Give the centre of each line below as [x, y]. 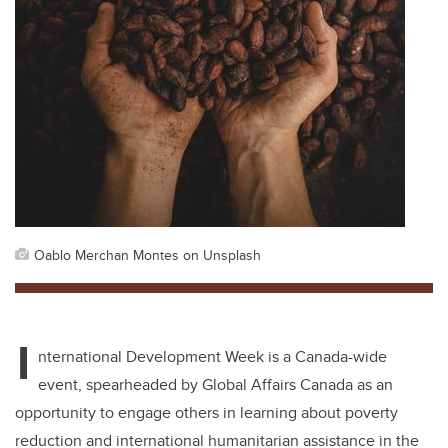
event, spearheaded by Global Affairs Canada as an [215, 385]
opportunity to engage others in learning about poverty [206, 413]
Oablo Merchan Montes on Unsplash [147, 255]
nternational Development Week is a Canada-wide [212, 357]
